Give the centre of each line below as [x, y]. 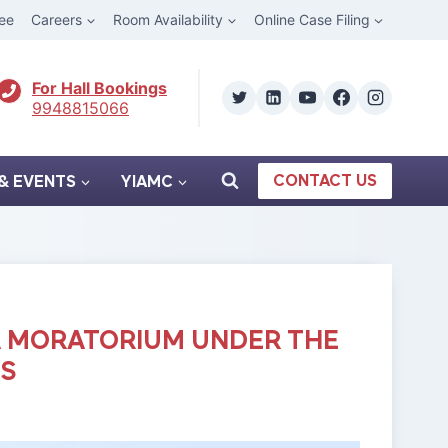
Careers [57, 20]
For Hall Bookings [99, 87]
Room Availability [167, 20]
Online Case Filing [311, 20]
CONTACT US [325, 181]
